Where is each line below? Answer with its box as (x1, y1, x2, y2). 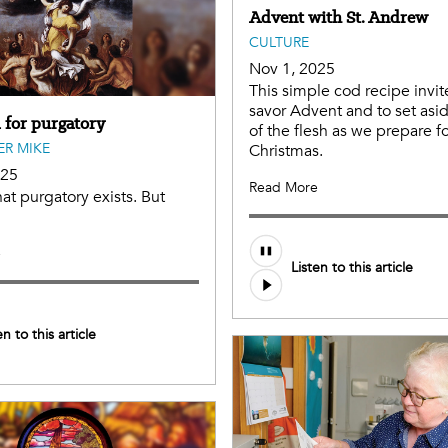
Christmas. (249, 139, 323, 162)
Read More (249, 177, 318, 197)
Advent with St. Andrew (249, 5, 428, 28)
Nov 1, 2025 (249, 57, 335, 80)
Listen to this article (291, 258, 413, 278)
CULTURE (249, 32, 309, 52)
